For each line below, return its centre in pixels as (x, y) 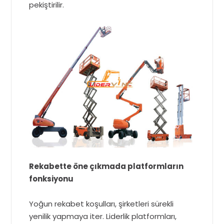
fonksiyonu (51, 179)
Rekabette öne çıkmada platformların (106, 166)
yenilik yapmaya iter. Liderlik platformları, (103, 216)
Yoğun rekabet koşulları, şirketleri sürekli (101, 204)
